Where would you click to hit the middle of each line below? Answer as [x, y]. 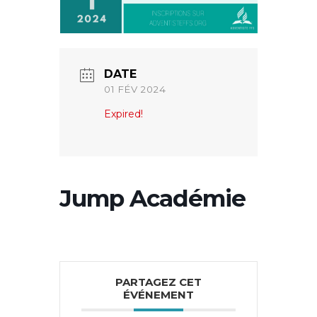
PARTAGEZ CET [158, 282]
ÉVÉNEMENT [158, 294]
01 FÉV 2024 [135, 89]
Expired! [123, 114]
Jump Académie [152, 198]
